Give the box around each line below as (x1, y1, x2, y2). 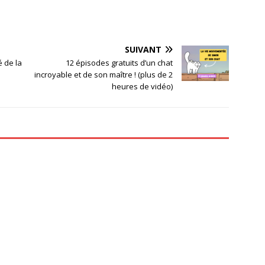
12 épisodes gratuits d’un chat (66, 57, 173, 69)
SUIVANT (125, 44, 162, 56)
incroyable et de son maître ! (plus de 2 (34, 69, 173, 80)
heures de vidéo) (112, 81, 173, 92)
